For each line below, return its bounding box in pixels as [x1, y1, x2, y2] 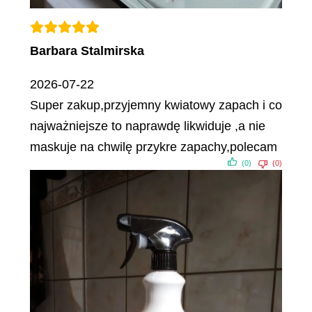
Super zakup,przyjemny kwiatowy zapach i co [29, 97, 282, 112]
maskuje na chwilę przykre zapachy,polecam [29, 139, 277, 154]
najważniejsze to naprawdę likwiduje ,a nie [29, 118, 265, 133]
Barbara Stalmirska [29, 43, 144, 58]
